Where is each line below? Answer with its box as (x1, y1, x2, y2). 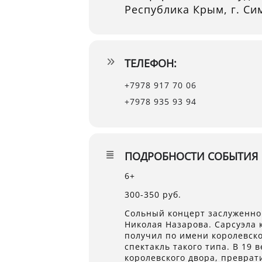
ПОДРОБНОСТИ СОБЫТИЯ (125, 149, 258, 163)
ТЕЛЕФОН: (125, 56, 177, 70)
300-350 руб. (125, 189, 181, 200)
